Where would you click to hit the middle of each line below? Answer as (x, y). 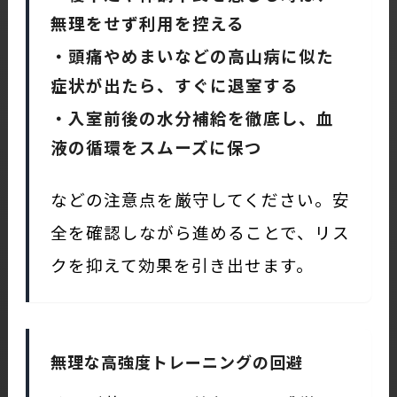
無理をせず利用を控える (147, 22)
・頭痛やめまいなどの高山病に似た (192, 55)
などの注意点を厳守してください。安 (200, 198)
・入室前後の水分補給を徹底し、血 (192, 117)
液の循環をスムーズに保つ (156, 146)
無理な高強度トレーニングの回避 (176, 361)
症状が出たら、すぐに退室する (174, 84)
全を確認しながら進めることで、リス (200, 231)
